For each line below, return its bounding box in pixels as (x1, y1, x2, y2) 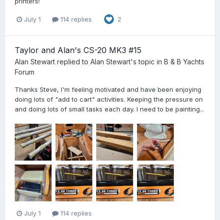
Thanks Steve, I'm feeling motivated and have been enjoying (15, 85, 201, 93)
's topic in (131, 57, 164, 66)
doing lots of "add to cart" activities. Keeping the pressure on (15, 95, 203, 103)
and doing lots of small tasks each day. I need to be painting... (15, 105, 204, 113)
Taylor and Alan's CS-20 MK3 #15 (15, 45, 141, 55)
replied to (55, 57, 90, 66)
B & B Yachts (164, 57, 204, 66)
